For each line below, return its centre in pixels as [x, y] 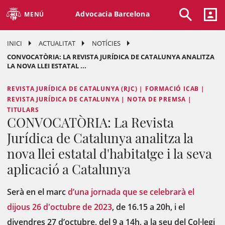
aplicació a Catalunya [69, 169]
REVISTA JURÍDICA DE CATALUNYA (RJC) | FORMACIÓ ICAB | [106, 89]
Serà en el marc [37, 192]
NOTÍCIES [106, 43]
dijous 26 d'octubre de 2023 [60, 207]
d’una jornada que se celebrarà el [131, 192]
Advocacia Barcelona [113, 14]
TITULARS [23, 110]
